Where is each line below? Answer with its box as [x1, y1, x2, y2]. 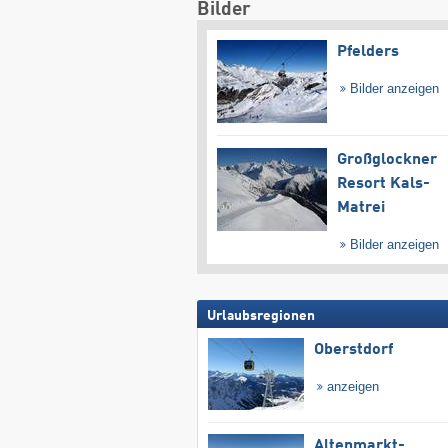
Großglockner [336, 151, 437, 168]
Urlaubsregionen [206, 308, 315, 323]
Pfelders [336, 44, 399, 61]
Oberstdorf [313, 341, 393, 358]
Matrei [336, 199, 385, 216]
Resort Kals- [336, 175, 430, 192]
